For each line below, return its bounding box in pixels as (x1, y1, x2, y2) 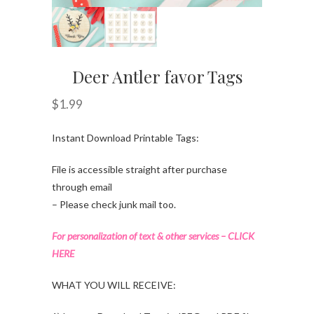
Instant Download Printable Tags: (52, 131, 199, 144)
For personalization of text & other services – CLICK (52, 229, 254, 242)
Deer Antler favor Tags (71, 64, 243, 88)
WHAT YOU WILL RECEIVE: (52, 278, 176, 291)
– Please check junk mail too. (52, 198, 176, 210)
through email (52, 180, 112, 193)
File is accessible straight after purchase (52, 163, 227, 175)
